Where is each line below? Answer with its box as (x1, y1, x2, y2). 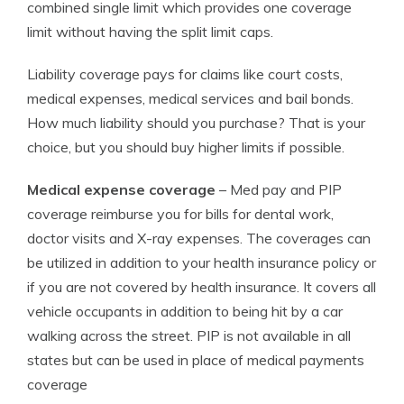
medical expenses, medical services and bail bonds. (27, 89, 353, 107)
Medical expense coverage (27, 180, 216, 198)
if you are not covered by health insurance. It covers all (27, 278, 376, 296)
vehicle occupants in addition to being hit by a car (27, 302, 343, 320)
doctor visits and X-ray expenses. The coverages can (27, 229, 371, 247)
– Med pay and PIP (216, 180, 342, 198)
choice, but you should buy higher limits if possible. (27, 138, 344, 156)
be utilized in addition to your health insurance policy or (27, 253, 376, 271)
